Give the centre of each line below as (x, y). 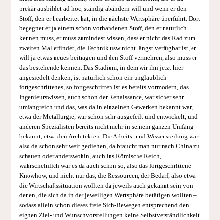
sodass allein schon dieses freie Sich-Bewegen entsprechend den (104, 205)
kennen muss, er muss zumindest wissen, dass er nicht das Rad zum (107, 38)
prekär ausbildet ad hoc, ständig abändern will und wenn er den (103, 9)
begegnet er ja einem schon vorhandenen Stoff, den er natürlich (103, 28)
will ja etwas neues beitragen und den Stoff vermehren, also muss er (108, 58)
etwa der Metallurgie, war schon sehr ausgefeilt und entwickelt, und (108, 117)
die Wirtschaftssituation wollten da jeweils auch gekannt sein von (106, 185)
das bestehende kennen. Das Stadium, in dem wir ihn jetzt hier (101, 68)
